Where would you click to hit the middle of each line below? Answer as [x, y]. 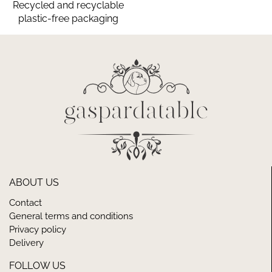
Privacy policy [38, 229]
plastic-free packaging [68, 18]
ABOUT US [34, 182]
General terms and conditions [71, 216]
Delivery [26, 243]
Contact [25, 202]
